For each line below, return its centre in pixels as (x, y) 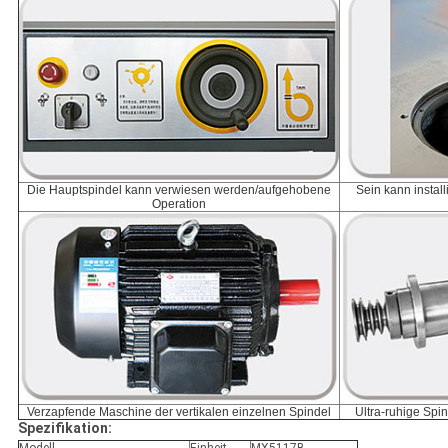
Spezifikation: (64, 428)
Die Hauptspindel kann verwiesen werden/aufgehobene (178, 190)
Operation (178, 204)
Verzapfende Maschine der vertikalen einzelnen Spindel (178, 412)
